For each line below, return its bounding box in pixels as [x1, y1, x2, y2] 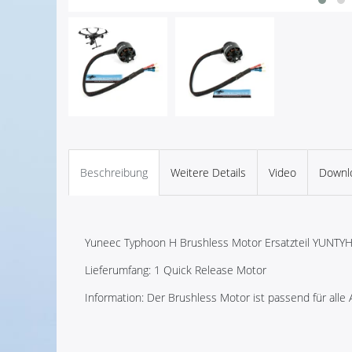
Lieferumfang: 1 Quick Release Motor [85, 262, 266, 278]
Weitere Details [170, 164, 246, 180]
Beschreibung [80, 164, 148, 180]
